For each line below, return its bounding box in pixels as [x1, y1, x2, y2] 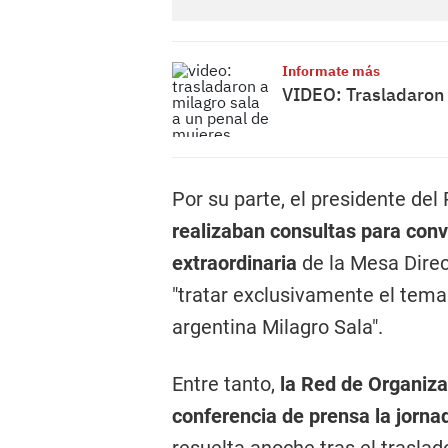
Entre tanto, [172, 372, 275, 396]
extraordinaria [172, 251, 297, 275]
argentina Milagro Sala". [172, 315, 383, 339]
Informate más [282, 62, 380, 80]
